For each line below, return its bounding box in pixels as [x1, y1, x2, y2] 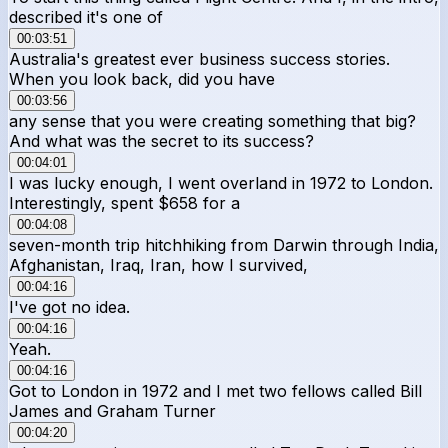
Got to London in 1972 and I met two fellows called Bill [9, 380, 422, 401]
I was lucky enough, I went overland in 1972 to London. [9, 172, 433, 193]
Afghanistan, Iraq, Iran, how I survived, [9, 254, 308, 275]
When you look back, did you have [9, 68, 275, 89]
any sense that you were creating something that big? [9, 110, 416, 131]
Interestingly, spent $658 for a [9, 192, 240, 213]
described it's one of [9, 6, 163, 27]
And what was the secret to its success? [9, 130, 314, 151]
